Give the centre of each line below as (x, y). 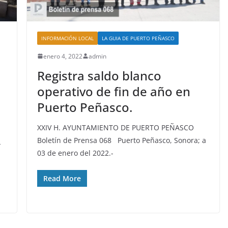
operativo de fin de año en (113, 91)
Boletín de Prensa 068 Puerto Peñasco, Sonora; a (121, 140)
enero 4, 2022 (63, 56)
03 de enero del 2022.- (75, 153)
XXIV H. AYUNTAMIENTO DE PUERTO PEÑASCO (115, 127)
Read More (62, 178)
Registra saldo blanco (99, 75)
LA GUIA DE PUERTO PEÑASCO (138, 38)
